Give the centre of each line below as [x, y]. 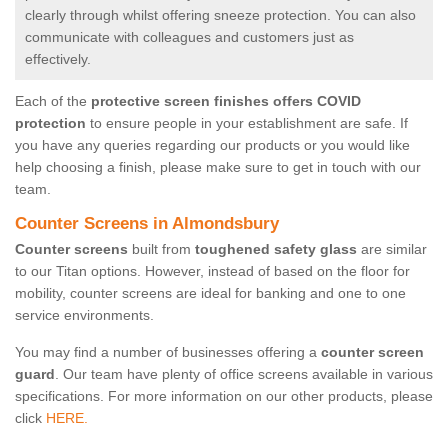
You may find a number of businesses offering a [168, 352]
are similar [392, 249]
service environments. [84, 315]
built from [161, 249]
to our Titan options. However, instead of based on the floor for [212, 271]
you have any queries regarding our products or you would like [212, 145]
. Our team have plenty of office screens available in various [244, 374]
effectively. [60, 59]
